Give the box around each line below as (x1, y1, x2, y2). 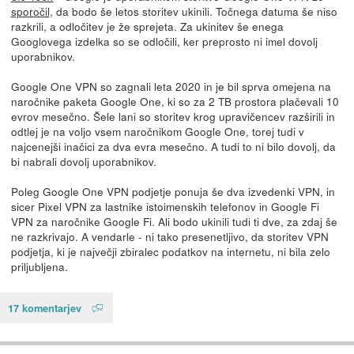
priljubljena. (10, 258, 68, 274)
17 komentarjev (8, 300, 81, 316)
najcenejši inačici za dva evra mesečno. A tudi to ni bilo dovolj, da (10, 137, 336, 154)
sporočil (10, 2, 50, 19)
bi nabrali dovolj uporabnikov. (10, 153, 156, 169)
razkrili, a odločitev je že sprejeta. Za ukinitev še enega (10, 17, 284, 34)
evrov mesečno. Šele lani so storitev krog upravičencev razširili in (10, 107, 335, 124)
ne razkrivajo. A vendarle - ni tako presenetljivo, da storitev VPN (10, 228, 329, 244)
